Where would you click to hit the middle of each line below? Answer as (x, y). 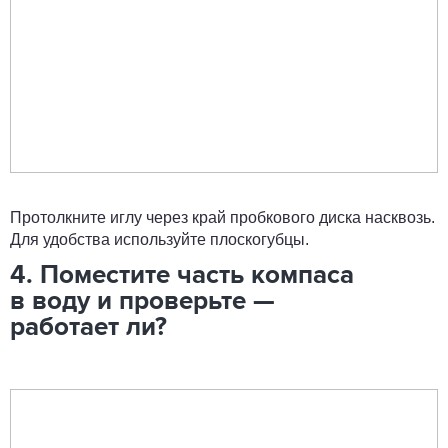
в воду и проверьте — (142, 302)
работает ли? (88, 328)
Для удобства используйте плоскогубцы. (159, 239)
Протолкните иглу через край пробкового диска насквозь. (222, 217)
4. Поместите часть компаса (182, 276)
